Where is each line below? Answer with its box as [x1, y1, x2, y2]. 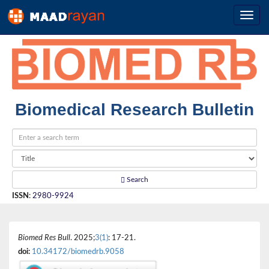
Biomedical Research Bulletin [15, 100, 254, 119]
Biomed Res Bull [18, 234, 70, 241]
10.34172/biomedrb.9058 [32, 247, 124, 255]
